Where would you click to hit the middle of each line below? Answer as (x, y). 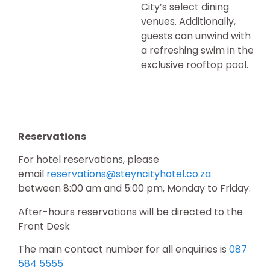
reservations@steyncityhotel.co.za (129, 174)
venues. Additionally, (188, 22)
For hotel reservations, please (89, 160)
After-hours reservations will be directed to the (130, 212)
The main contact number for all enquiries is (124, 249)
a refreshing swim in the (197, 51)
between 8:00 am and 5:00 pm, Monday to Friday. (134, 189)
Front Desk (44, 226)
